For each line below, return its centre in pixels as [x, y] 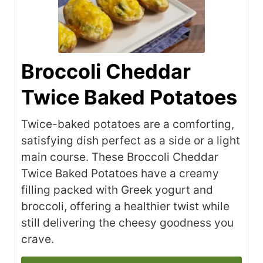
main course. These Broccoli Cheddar [120, 157]
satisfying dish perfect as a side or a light [131, 141]
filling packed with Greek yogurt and [117, 190]
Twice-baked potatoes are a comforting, [128, 124]
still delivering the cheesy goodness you [127, 223]
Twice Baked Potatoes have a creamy [120, 174]
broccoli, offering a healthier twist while [125, 207]
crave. [38, 240]
